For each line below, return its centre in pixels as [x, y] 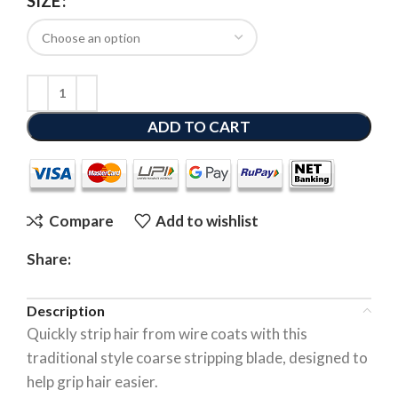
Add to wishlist [207, 221]
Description [66, 310]
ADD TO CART [199, 126]
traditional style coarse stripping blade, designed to [197, 357]
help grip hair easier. [92, 381]
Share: [49, 259]
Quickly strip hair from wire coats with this [167, 333]
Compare [81, 221]
